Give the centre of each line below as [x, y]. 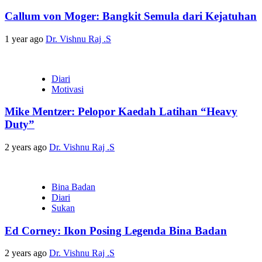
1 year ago [25, 39]
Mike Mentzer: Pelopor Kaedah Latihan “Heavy [121, 112]
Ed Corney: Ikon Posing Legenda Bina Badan [116, 230]
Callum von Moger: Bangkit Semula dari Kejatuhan [131, 16]
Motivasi [68, 89]
